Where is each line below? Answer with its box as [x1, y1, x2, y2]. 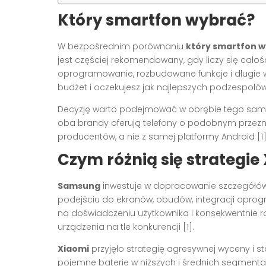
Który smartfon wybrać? [58, 9, 255, 31]
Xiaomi [58, 243, 89, 255]
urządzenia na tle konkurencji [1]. [58, 221, 194, 233]
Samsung [58, 180, 100, 192]
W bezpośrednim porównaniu [58, 40, 186, 53]
